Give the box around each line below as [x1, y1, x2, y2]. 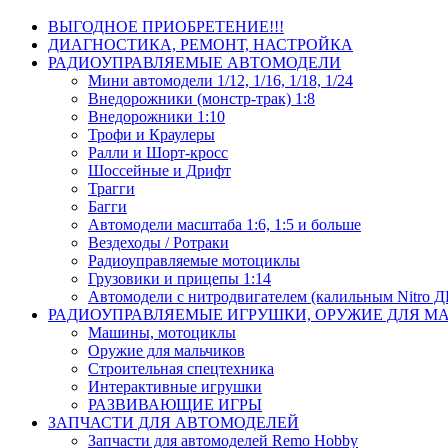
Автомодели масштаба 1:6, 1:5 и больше [88, 216, 361, 233]
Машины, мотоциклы [88, 324, 236, 341]
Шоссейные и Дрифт [88, 162, 231, 179]
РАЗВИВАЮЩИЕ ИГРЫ [88, 396, 262, 413]
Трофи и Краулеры [88, 126, 215, 143]
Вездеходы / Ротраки [88, 234, 229, 251]
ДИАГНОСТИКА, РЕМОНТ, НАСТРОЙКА [48, 36, 353, 53]
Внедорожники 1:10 [88, 108, 225, 125]
